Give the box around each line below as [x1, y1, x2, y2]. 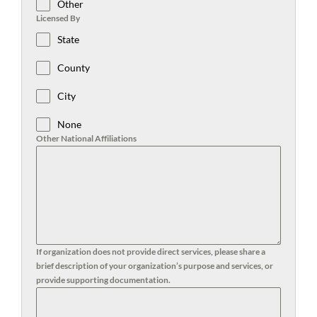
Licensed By [36, 12, 80, 23]
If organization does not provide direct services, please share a [36, 246, 265, 257]
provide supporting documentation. [36, 274, 171, 285]
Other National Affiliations [36, 132, 137, 144]
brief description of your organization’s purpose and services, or [36, 260, 273, 271]
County [57, 61, 90, 74]
